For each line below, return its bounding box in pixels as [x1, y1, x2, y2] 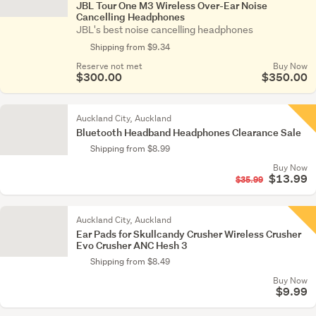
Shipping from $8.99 [90, 142, 170, 154]
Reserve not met [76, 60, 142, 72]
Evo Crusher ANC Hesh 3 [76, 238, 188, 252]
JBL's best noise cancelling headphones [76, 23, 253, 36]
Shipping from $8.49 [90, 255, 170, 267]
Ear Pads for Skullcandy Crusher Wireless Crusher [76, 227, 301, 241]
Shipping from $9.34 [90, 41, 170, 53]
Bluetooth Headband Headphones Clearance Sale [76, 126, 301, 139]
